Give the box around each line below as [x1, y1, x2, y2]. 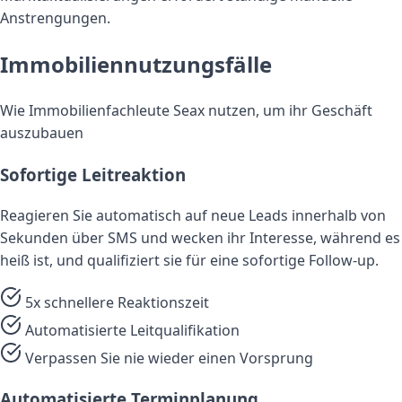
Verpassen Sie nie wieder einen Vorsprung [25, 347, 313, 368]
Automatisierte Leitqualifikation [25, 319, 240, 340]
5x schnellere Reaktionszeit [25, 292, 209, 312]
